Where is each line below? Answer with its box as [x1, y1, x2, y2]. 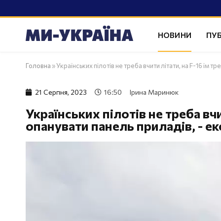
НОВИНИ [158, 30, 191, 39]
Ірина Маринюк [130, 88, 179, 96]
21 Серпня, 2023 [35, 88, 87, 96]
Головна [26, 62, 51, 70]
